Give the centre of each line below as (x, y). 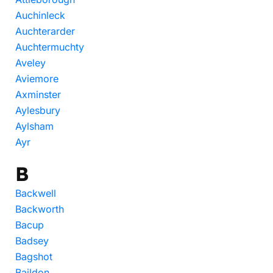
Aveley (30, 63)
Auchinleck (40, 15)
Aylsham (34, 126)
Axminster (38, 94)
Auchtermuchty (50, 47)
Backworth (40, 209)
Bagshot (34, 257)
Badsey (32, 241)
